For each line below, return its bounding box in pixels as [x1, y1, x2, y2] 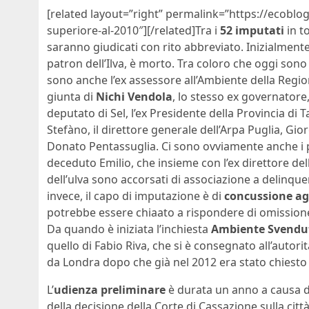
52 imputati [220, 22, 284, 38]
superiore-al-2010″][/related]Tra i [47, 22, 220, 38]
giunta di [47, 88, 96, 104]
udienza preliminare [54, 281, 166, 297]
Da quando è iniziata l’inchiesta [47, 221, 211, 237]
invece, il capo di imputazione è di [47, 188, 224, 203]
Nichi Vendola [96, 88, 172, 104]
